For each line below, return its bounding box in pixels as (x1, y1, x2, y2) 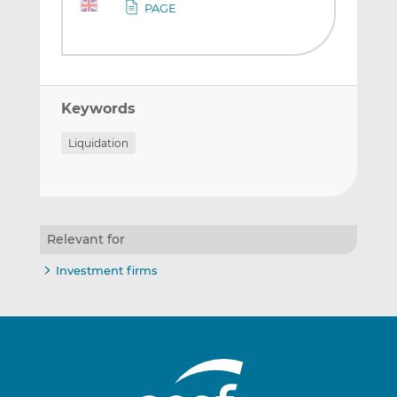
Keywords (60, 100, 136, 118)
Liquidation (67, 136, 128, 151)
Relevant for (46, 230, 125, 247)
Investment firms (55, 263, 158, 278)
